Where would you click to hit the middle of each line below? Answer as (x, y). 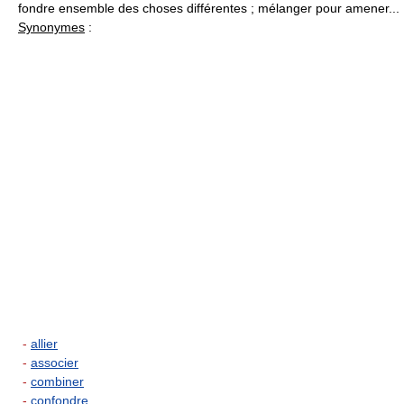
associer (55, 363)
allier (44, 344)
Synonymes (51, 28)
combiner (57, 382)
